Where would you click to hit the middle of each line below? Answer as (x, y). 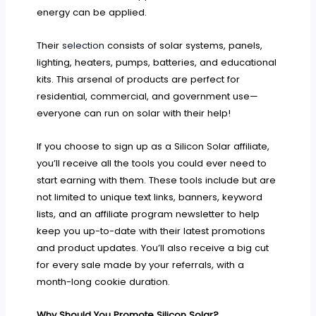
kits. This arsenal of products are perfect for (139, 79)
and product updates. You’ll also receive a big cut (153, 248)
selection (84, 45)
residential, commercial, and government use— (148, 96)
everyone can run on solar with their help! (134, 113)
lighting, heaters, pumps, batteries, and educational (157, 62)
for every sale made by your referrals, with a (141, 265)
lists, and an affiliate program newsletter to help (148, 214)
